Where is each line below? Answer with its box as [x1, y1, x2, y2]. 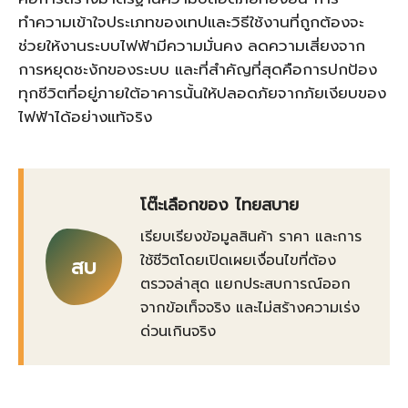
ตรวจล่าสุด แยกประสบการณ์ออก [140, 273, 351, 295]
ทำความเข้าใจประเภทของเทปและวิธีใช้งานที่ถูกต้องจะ [18, 10, 364, 34]
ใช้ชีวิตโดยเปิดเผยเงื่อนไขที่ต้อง [140, 250, 336, 271]
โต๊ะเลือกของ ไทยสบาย [140, 192, 299, 218]
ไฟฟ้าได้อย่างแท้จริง [18, 105, 152, 128]
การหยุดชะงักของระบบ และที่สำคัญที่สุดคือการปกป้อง [18, 57, 377, 81]
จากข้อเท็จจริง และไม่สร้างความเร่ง [140, 297, 360, 319]
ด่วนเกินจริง [140, 321, 216, 342]
